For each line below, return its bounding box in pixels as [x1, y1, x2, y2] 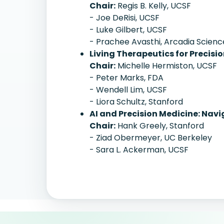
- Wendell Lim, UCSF [89, 84, 167, 95]
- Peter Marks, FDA [89, 72, 163, 83]
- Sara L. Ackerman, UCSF [89, 144, 188, 155]
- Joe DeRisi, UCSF [89, 12, 159, 23]
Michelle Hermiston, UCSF [115, 60, 217, 71]
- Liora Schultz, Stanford [89, 96, 183, 107]
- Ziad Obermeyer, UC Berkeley [89, 132, 212, 143]
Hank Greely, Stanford [115, 120, 204, 131]
